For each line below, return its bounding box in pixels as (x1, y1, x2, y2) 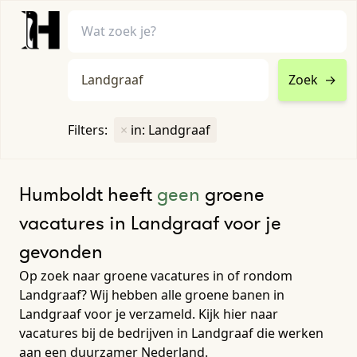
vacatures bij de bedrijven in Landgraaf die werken (19, 324, 324, 342)
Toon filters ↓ (136, 135, 221, 154)
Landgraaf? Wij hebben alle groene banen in (19, 285, 284, 304)
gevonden (19, 238, 103, 264)
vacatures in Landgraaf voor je (19, 210, 281, 235)
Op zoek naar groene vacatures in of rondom (19, 266, 292, 284)
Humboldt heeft (19, 181, 157, 206)
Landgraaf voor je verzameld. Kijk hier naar (19, 304, 278, 323)
